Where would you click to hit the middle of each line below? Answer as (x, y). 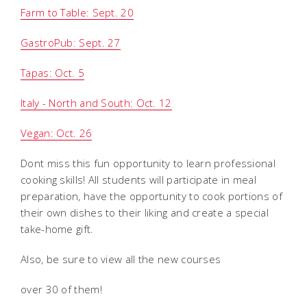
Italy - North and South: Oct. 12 (96, 102)
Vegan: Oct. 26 (57, 133)
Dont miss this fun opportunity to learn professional (148, 163)
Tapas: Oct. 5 (52, 72)
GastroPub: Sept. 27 (71, 42)
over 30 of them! (61, 289)
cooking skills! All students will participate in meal (138, 179)
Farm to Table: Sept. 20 (77, 12)
